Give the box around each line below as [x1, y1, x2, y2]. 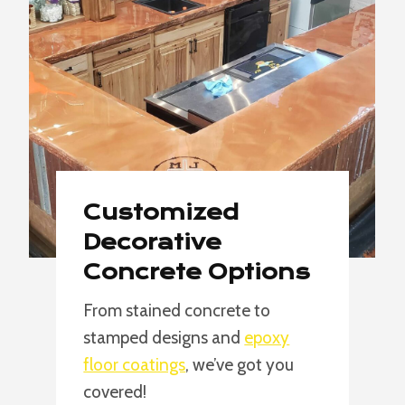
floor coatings [83, 354, 186, 375]
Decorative [83, 230, 222, 255]
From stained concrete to [83, 300, 271, 321]
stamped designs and [83, 327, 245, 348]
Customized [83, 200, 240, 225]
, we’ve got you [185, 354, 295, 375]
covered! [83, 381, 147, 402]
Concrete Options [83, 259, 311, 285]
